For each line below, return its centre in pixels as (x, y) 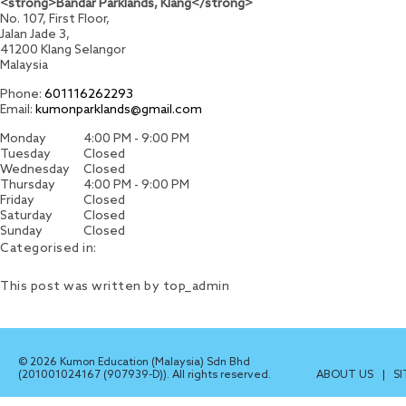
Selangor (100, 50)
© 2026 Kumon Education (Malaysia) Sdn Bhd (134, 362)
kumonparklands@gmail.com (119, 110)
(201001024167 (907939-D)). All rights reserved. (145, 375)
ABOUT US (347, 375)
